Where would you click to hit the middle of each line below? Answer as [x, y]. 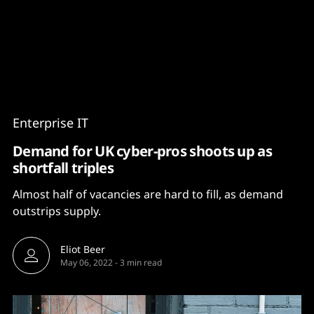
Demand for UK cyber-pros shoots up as [142, 151]
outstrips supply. [57, 211]
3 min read [141, 262]
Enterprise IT [50, 123]
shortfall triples [63, 168]
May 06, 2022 [87, 262]
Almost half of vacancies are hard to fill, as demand [148, 194]
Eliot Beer [83, 249]
